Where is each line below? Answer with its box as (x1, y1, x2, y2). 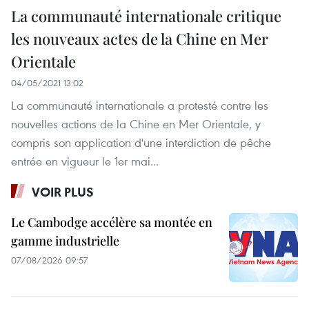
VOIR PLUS (32, 183, 94, 200)
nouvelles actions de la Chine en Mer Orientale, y (11, 115, 261, 132)
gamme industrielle (11, 232, 119, 249)
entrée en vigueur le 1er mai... (11, 152, 159, 169)
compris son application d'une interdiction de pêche (11, 134, 271, 150)
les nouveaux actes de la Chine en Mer (11, 28, 268, 49)
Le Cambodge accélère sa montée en (11, 213, 212, 230)
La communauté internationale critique (11, 5, 281, 26)
